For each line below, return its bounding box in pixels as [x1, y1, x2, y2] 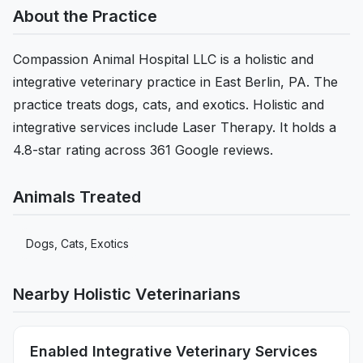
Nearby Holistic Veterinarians [13, 284, 241, 305]
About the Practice [13, 6, 157, 27]
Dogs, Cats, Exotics [26, 237, 129, 251]
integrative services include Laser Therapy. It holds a [13, 119, 336, 136]
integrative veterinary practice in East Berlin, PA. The [13, 74, 338, 91]
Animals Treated [13, 187, 141, 207]
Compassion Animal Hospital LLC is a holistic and [13, 51, 314, 68]
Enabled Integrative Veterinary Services [30, 343, 318, 361]
